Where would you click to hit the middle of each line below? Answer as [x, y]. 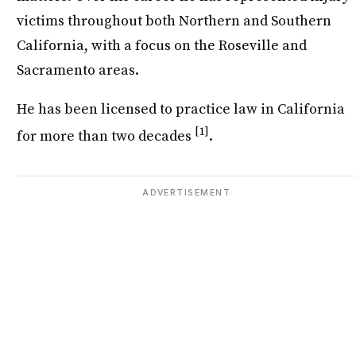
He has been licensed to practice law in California [181, 109]
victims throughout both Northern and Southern [174, 21]
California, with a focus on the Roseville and [162, 45]
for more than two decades [106, 136]
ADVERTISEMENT [187, 193]
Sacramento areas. [78, 70]
